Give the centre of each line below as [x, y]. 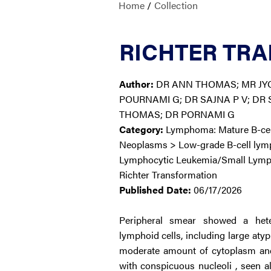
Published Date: [156, 190]
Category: [142, 129]
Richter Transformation [168, 175]
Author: [137, 84]
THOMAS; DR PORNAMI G [177, 114]
